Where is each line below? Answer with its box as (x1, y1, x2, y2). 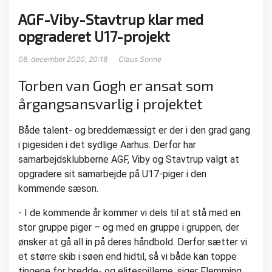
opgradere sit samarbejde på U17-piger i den (18, 168, 206, 180)
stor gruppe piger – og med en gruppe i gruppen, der (18, 222, 239, 234)
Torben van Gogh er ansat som (18, 76, 214, 95)
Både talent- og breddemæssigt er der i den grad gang (18, 124, 250, 137)
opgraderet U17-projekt (18, 27, 170, 46)
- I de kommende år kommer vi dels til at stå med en (18, 207, 240, 219)
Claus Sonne (117, 55, 171, 64)
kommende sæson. (18, 183, 98, 195)
